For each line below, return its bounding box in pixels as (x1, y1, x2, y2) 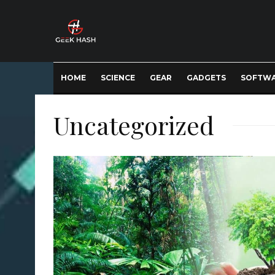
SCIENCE (101, 73, 135, 82)
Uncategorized (53, 109, 214, 141)
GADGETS (187, 73, 226, 82)
